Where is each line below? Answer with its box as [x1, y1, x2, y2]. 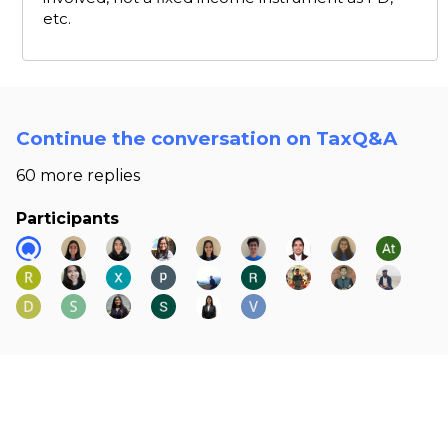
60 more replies [16, 166, 140, 186]
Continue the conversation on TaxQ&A [16, 127, 397, 151]
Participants [16, 209, 119, 229]
